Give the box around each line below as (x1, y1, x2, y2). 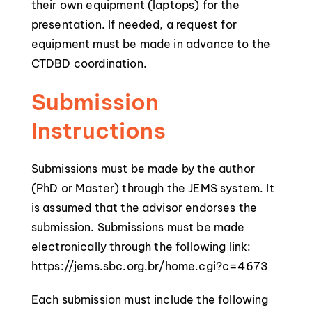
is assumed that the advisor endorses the (31, 201, 258, 214)
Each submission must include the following (31, 292, 269, 306)
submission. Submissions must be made (31, 220, 245, 234)
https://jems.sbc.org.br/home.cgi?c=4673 (31, 259, 269, 273)
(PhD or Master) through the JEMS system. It (31, 181, 274, 195)
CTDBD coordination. (31, 56, 147, 70)
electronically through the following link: (31, 240, 251, 253)
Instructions (31, 116, 166, 144)
